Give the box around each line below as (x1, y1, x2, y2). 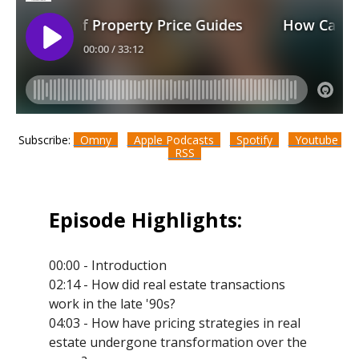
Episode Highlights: (48, 205, 242, 233)
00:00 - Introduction (48, 256, 167, 274)
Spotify (229, 131, 279, 147)
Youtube (288, 131, 341, 147)
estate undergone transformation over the (48, 333, 307, 351)
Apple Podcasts (127, 131, 220, 147)
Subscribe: (18, 131, 74, 147)
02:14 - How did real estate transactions (48, 275, 285, 293)
